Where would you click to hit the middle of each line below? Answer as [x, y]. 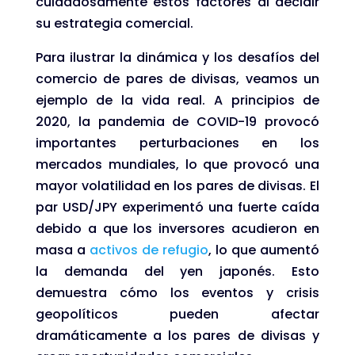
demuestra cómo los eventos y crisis [177, 292]
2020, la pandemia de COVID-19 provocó [177, 121]
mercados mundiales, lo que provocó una [177, 164]
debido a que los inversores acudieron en [177, 228]
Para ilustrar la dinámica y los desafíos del [177, 57]
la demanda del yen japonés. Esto [177, 271]
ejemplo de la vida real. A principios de [177, 100]
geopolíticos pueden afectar [177, 314]
